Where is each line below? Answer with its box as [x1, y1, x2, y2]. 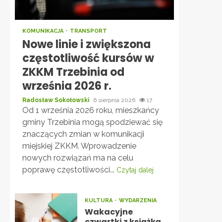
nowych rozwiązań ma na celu [22, 153, 133, 163]
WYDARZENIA [118, 197, 157, 204]
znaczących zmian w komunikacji [22, 129, 144, 139]
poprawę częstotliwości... [22, 165, 116, 174]
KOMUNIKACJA [22, 28, 65, 34]
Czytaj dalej [116, 166, 154, 174]
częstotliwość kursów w [22, 51, 154, 66]
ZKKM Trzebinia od [22, 64, 124, 80]
